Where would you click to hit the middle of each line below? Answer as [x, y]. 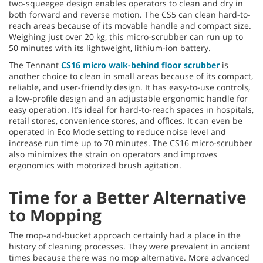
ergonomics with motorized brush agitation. [95, 165]
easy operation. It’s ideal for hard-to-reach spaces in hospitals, [131, 109]
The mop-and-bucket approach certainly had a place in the [125, 235]
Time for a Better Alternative [128, 197]
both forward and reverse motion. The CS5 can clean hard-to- [130, 14]
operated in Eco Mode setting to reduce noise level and [117, 131]
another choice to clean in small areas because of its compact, [131, 76]
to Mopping [55, 215]
